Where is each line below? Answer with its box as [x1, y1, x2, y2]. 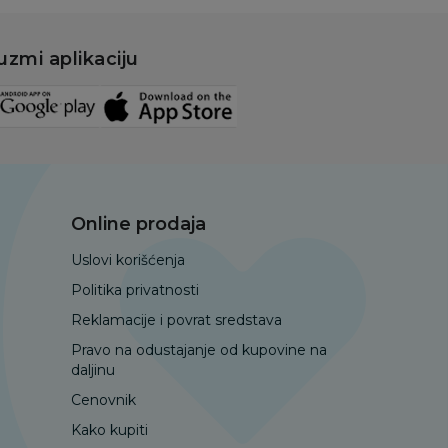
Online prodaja [71, 212, 206, 235]
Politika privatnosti [71, 280, 199, 299]
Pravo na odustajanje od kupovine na [71, 340, 327, 359]
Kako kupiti [71, 420, 148, 439]
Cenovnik [71, 390, 136, 409]
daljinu [71, 360, 115, 379]
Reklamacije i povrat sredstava [71, 310, 282, 329]
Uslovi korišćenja [71, 250, 185, 269]
